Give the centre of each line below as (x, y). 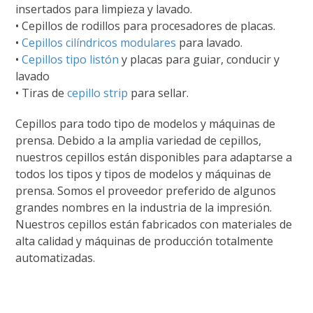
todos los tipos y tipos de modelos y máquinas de (144, 174)
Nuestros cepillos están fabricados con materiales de (154, 225)
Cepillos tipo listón (71, 60)
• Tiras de (42, 93)
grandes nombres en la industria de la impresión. (144, 208)
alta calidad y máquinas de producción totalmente (145, 241)
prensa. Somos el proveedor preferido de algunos (146, 191)
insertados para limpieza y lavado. (104, 9)
